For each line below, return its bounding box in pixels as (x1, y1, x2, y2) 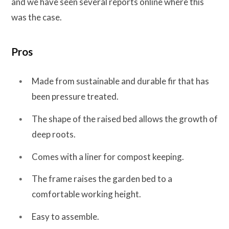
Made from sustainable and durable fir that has (32, 76, 209, 87)
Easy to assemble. (32, 211, 99, 222)
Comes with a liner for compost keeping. (32, 151, 184, 162)
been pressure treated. (32, 91, 119, 102)
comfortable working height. (32, 189, 141, 200)
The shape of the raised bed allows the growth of (32, 113, 218, 124)
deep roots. (32, 128, 76, 140)
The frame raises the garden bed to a (32, 173, 172, 185)
